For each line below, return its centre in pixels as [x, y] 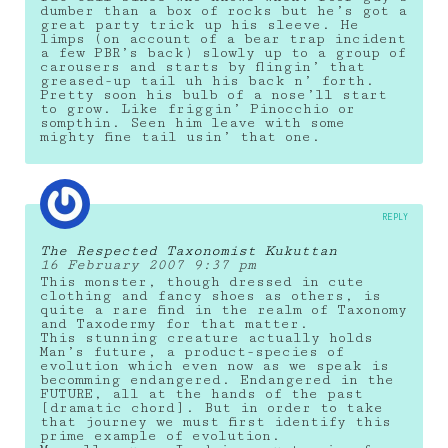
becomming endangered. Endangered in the [217, 379]
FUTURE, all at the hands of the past [201, 393]
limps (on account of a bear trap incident [223, 38]
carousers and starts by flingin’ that [202, 66]
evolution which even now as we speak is [214, 365]
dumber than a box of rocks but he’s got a [223, 10]
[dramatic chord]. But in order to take [211, 407]
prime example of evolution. [160, 435]
